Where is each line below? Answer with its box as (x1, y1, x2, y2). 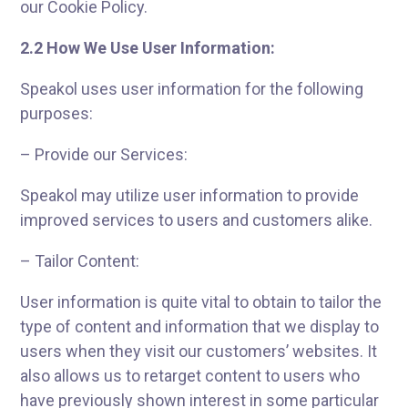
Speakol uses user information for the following (20, 79, 364, 98)
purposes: (20, 104, 94, 123)
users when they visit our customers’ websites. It (20, 342, 378, 361)
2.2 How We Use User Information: (20, 38, 276, 57)
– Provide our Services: (20, 145, 189, 164)
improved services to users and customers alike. (20, 210, 373, 229)
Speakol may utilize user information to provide (20, 186, 360, 205)
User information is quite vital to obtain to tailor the (20, 292, 382, 311)
